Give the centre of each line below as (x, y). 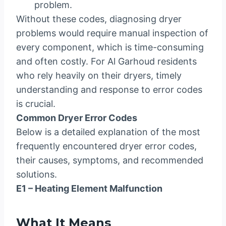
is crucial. (36, 104)
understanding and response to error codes (109, 90)
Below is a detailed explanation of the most (108, 132)
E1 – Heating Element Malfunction (89, 189)
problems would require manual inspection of (112, 33)
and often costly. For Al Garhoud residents (106, 62)
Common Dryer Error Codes (77, 118)
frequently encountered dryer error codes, (106, 146)
